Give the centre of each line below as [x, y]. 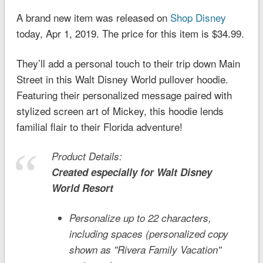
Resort [96, 188]
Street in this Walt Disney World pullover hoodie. [122, 79]
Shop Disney [198, 17]
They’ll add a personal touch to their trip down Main [128, 63]
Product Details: [87, 156]
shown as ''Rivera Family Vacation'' [145, 249]
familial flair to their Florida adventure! [99, 126]
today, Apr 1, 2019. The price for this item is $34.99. [130, 33]
